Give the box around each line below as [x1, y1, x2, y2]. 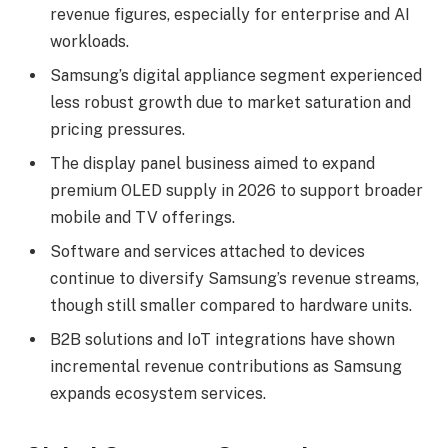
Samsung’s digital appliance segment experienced [50, 65, 422, 85]
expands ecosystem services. [50, 383, 266, 403]
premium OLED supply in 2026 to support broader [50, 180, 423, 200]
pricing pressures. [50, 119, 185, 139]
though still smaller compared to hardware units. [50, 295, 412, 315]
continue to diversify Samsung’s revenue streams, [50, 268, 419, 288]
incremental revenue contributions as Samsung [50, 356, 402, 376]
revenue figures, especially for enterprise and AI [50, 4, 410, 24]
